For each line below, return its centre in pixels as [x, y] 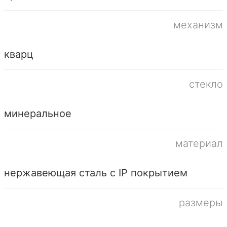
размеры [201, 202]
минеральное [38, 113]
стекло [206, 84]
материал [199, 143]
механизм [198, 25]
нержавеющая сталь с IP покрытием [96, 173]
